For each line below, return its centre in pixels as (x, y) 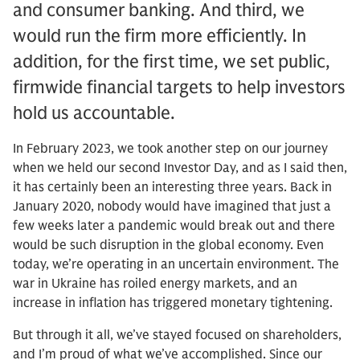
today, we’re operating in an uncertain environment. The (176, 264)
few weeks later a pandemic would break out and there (174, 226)
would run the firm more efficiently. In (160, 36)
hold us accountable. (94, 113)
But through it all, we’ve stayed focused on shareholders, (177, 335)
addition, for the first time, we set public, (172, 61)
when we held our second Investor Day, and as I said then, (180, 168)
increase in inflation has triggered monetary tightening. (173, 303)
